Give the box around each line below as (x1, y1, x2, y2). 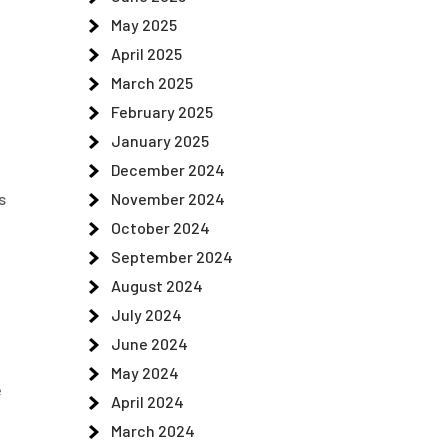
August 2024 (111, 276, 203, 295)
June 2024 (111, 334, 188, 353)
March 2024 (111, 421, 195, 440)
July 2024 (111, 305, 182, 324)
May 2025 (111, 15, 177, 34)
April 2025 (111, 44, 182, 63)
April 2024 (111, 392, 184, 411)
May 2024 (111, 363, 179, 382)
